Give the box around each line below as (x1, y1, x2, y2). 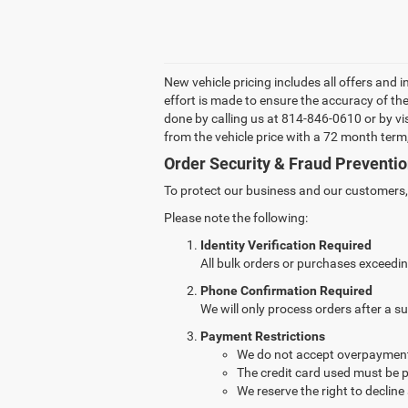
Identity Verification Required (200, 238, 372, 253)
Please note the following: (164, 210, 308, 226)
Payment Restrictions (200, 329, 325, 344)
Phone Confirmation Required (200, 283, 372, 299)
